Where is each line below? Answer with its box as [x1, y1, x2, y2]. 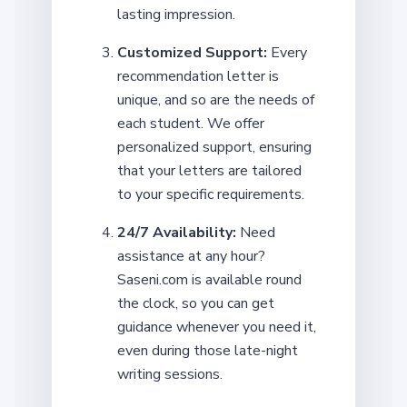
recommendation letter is [117, 65, 279, 86]
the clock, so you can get [117, 293, 274, 313]
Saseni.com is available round [117, 269, 302, 290]
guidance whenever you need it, [117, 316, 316, 337]
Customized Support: [117, 42, 267, 63]
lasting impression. [117, 4, 235, 25]
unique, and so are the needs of [117, 89, 314, 110]
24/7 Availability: [117, 222, 236, 243]
